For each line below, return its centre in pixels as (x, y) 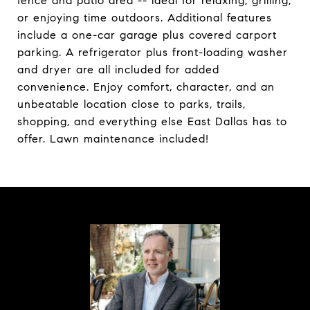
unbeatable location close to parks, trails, (131, 104)
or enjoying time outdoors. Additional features (145, 18)
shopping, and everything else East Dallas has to (152, 121)
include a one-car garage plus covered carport (147, 35)
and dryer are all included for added (118, 70)
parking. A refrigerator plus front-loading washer (153, 52)
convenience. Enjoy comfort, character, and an (146, 87)
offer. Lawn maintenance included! (113, 139)
